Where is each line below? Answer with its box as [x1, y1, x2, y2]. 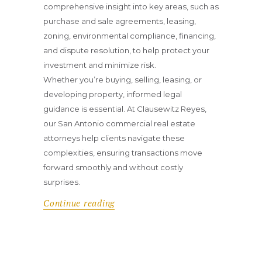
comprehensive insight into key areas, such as [43, 1, 219, 11]
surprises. [43, 177, 80, 187]
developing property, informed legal [43, 89, 182, 99]
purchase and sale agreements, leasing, [43, 16, 196, 26]
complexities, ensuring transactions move [43, 147, 202, 157]
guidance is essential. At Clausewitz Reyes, [43, 104, 206, 113]
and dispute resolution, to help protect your [43, 45, 209, 55]
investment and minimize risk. [43, 60, 156, 70]
